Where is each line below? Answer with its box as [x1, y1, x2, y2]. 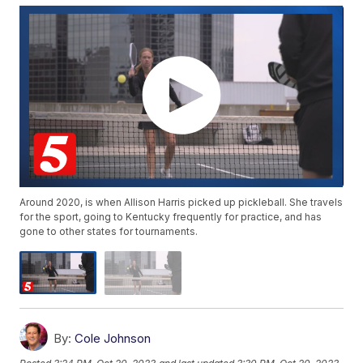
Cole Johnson [75, 330, 152, 346]
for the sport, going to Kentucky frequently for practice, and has [19, 211, 322, 224]
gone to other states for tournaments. [19, 225, 199, 238]
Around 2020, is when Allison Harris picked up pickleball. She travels [19, 196, 344, 209]
